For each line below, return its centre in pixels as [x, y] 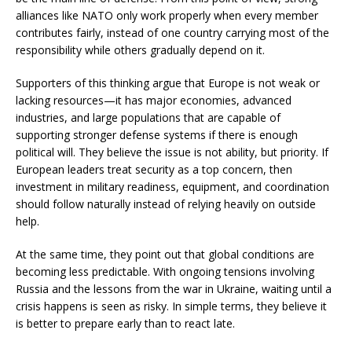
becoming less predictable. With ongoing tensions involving [165, 271]
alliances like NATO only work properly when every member [167, 15]
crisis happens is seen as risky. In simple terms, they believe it [171, 306]
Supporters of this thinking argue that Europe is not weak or [168, 83]
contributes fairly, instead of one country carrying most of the [172, 33]
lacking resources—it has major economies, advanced [154, 100]
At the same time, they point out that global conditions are [165, 254]
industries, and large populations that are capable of [148, 117]
